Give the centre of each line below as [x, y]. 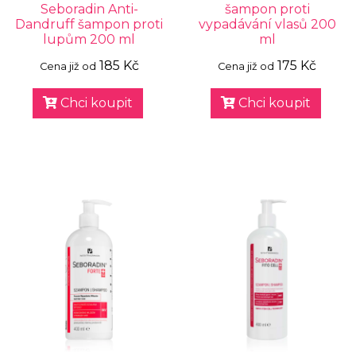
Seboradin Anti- [89, 9]
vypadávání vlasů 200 [267, 24]
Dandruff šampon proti [89, 24]
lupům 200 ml [89, 39]
